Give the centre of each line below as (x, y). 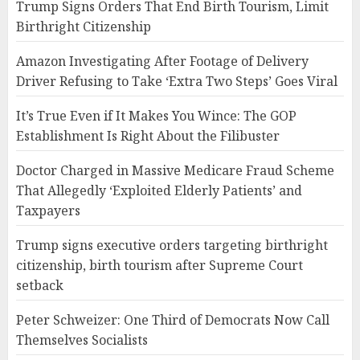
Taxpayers (48, 211)
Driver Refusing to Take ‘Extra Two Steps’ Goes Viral (177, 81)
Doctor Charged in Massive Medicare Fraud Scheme (175, 170)
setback (40, 285)
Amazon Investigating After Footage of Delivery (162, 61)
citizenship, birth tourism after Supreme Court (160, 265)
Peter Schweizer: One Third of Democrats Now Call (173, 320)
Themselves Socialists (82, 340)
